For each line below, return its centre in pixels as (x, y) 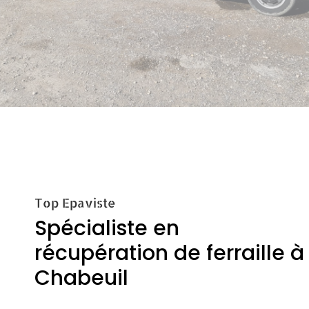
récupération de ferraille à (169, 253)
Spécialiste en (107, 228)
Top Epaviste (75, 202)
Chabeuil (81, 278)
